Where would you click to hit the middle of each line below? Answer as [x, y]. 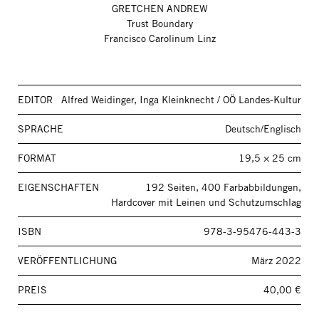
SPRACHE [41, 129]
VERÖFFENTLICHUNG [67, 261]
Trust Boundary [159, 24]
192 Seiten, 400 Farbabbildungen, [223, 188]
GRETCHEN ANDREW [159, 9]
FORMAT [37, 158]
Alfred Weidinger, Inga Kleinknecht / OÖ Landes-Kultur [181, 100]
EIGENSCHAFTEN [58, 188]
